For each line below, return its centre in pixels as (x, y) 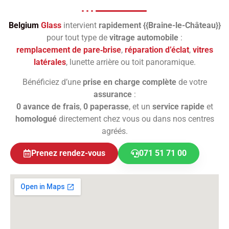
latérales (50, 62)
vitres (203, 50)
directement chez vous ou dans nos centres (135, 119)
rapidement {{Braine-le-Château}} (159, 26)
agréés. (114, 131)
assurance (112, 95)
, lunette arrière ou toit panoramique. (131, 62)
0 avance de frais (48, 107)
